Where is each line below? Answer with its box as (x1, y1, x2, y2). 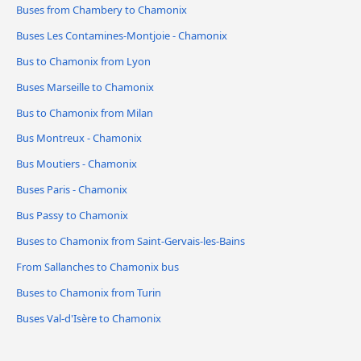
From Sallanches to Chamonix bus (16, 259, 179, 275)
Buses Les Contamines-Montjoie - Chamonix (16, 27, 227, 43)
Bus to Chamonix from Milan (16, 105, 153, 120)
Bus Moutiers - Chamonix (16, 156, 137, 172)
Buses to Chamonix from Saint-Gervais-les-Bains (16, 234, 245, 249)
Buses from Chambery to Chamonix (16, 2, 187, 17)
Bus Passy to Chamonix (16, 208, 128, 223)
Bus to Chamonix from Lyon (16, 53, 151, 68)
